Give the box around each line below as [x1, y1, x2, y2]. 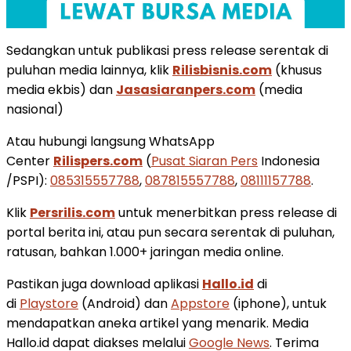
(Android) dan [78, 295, 171, 313]
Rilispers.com [53, 152, 143, 171]
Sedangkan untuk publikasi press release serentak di [6, 42, 328, 60]
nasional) [6, 100, 63, 119]
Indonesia [258, 152, 320, 171]
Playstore [20, 295, 78, 313]
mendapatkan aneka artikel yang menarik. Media [6, 314, 309, 333]
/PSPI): [6, 172, 50, 190]
